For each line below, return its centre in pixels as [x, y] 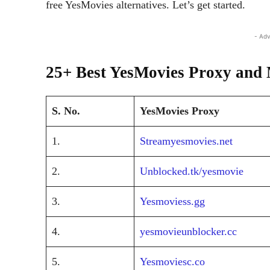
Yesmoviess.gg [172, 201]
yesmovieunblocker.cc [188, 231]
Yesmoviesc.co [172, 261]
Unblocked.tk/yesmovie [192, 171]
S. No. [66, 111]
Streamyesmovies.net [186, 141]
